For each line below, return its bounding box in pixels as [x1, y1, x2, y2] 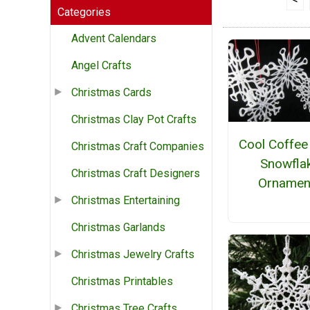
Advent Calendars [71, 32, 156, 46]
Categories [57, 6, 111, 19]
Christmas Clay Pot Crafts [71, 113, 197, 127]
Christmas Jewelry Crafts [71, 248, 194, 262]
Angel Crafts [71, 59, 131, 73]
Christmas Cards [71, 86, 152, 100]
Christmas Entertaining [71, 194, 180, 208]
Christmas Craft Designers [71, 167, 200, 181]
